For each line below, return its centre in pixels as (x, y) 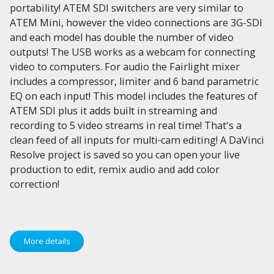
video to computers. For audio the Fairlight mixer (125, 66)
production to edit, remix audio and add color (115, 169)
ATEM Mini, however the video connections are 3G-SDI (136, 22)
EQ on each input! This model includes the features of (134, 96)
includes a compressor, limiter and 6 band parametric (134, 81)
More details (47, 241)
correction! (35, 184)
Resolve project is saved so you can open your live (125, 154)
